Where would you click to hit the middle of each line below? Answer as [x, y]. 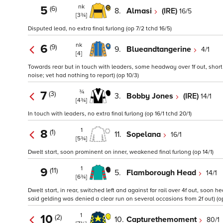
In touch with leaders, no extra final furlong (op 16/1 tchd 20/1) [110, 114]
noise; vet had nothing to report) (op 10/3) [83, 76]
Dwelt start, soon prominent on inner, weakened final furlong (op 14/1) [121, 152]
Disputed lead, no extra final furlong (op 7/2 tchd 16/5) [100, 29]
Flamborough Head [162, 172]
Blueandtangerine [160, 49]
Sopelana [145, 134]
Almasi [140, 11]
